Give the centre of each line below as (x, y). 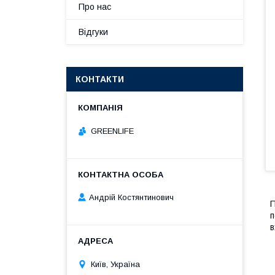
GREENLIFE (112, 131)
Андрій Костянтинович (131, 198)
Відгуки (93, 32)
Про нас (95, 7)
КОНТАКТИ (100, 79)
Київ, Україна (115, 264)
